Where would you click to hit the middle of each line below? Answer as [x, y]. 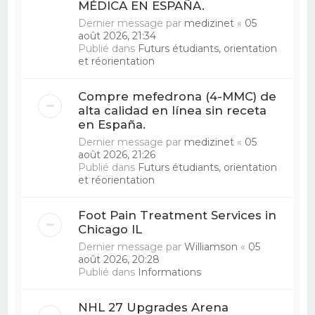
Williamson [211, 246]
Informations [170, 272]
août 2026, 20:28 [119, 259]
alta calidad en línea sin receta [173, 110]
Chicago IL [110, 229]
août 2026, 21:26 [117, 154]
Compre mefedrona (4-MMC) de [178, 96]
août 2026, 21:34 [117, 36]
